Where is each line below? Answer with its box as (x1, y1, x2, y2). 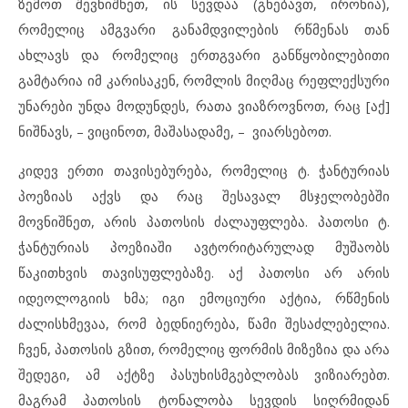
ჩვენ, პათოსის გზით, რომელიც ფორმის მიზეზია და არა (18, 339, 390, 358)
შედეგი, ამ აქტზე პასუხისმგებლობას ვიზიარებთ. (18, 364, 390, 383)
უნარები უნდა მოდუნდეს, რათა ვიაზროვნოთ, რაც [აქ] (18, 96, 390, 115)
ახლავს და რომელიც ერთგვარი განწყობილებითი (18, 45, 390, 64)
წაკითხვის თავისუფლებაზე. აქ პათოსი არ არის (18, 262, 390, 281)
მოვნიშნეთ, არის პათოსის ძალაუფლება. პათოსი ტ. (18, 211, 390, 230)
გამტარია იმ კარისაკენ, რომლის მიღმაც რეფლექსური (18, 70, 390, 89)
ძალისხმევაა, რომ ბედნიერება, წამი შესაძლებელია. (18, 313, 390, 332)
